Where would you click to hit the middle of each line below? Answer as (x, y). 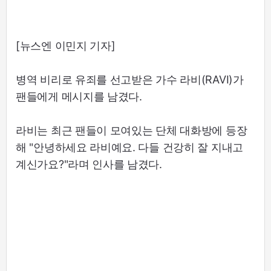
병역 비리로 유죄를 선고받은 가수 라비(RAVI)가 (130, 79)
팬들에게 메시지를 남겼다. (79, 96)
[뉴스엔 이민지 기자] (66, 45)
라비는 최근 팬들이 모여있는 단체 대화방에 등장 (132, 130)
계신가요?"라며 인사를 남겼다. (89, 164)
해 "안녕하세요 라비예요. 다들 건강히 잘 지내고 (129, 147)
